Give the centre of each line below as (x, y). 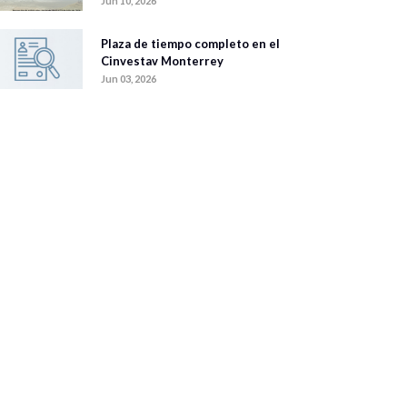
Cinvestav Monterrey (162, 61)
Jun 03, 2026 (129, 79)
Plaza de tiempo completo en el (190, 44)
